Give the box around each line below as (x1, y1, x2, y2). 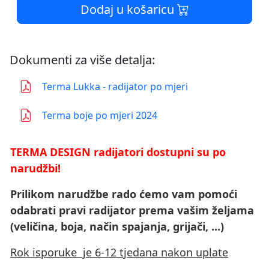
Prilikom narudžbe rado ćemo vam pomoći (10, 187, 237, 201)
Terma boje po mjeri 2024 (42, 109, 157, 122)
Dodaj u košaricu (80, 1, 177, 17)
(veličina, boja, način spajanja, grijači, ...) (10, 219, 224, 234)
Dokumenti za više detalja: (10, 52, 155, 68)
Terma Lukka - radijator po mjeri (42, 80, 188, 93)
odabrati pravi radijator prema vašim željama (10, 203, 254, 217)
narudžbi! (10, 161, 61, 175)
